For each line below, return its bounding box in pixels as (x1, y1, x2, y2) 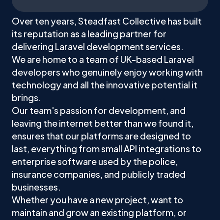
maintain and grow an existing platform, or (12, 207, 187, 218)
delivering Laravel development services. (12, 41, 184, 52)
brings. (12, 92, 41, 103)
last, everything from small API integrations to (12, 143, 201, 154)
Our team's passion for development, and (12, 105, 186, 116)
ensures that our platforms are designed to (12, 130, 191, 141)
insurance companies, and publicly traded (12, 168, 186, 180)
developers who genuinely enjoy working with (12, 66, 203, 78)
